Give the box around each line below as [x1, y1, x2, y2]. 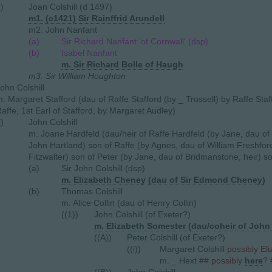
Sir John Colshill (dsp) [61, 163, 145, 173]
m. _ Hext [160, 256, 199, 265]
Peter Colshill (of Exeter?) [127, 233, 225, 242]
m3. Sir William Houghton [29, 71, 126, 81]
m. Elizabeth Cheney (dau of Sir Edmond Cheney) [61, 175, 265, 185]
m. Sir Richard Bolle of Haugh [61, 59, 183, 69]
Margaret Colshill [160, 244, 227, 254]
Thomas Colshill [61, 186, 123, 196]
